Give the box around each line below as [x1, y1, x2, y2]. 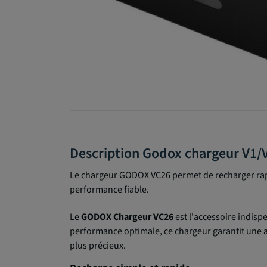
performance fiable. [70, 183, 149, 197]
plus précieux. [70, 239, 126, 253]
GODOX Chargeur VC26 [81, 210, 173, 224]
